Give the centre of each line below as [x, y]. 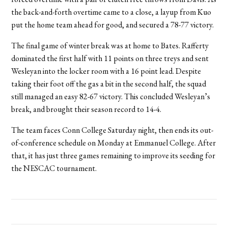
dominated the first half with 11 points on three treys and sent [110, 59]
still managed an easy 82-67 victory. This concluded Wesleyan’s [111, 97]
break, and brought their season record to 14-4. [87, 109]
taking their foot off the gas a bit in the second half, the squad [109, 84]
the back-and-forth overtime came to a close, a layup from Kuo [111, 12]
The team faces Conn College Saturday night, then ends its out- [112, 130]
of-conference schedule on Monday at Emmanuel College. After [114, 143]
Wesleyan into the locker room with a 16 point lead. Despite [106, 71]
